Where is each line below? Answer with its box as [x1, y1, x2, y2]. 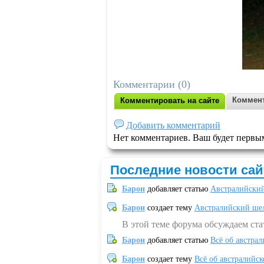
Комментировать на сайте [120, 96, 219, 105]
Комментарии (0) [113, 78, 190, 90]
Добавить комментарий [126, 120, 220, 130]
